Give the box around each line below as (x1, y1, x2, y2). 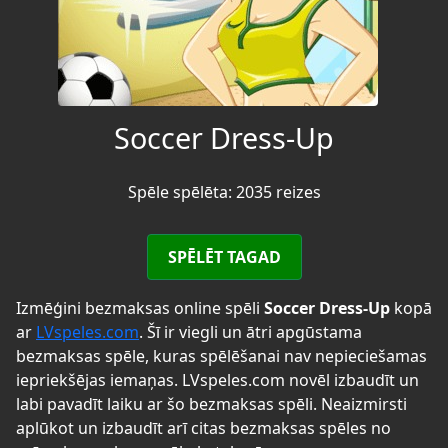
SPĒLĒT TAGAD (167, 245, 281, 268)
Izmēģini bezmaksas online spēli (16, 296, 264, 319)
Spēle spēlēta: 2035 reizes (127, 180, 321, 203)
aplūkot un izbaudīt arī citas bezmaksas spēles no (16, 416, 391, 439)
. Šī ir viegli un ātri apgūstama (139, 320, 362, 343)
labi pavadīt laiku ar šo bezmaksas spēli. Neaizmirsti (16, 392, 407, 415)
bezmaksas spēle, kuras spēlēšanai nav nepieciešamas (16, 344, 427, 367)
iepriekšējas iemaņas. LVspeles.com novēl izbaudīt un (16, 368, 419, 391)
